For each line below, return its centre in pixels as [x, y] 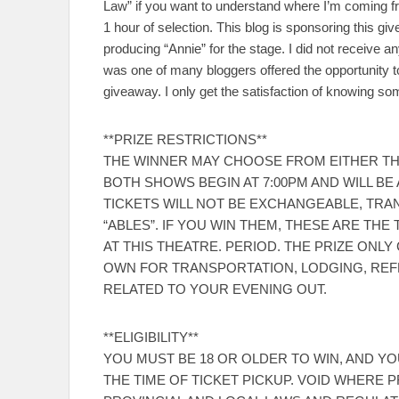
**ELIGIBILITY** [151, 338]
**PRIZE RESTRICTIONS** [185, 140]
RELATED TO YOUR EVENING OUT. [215, 289]
